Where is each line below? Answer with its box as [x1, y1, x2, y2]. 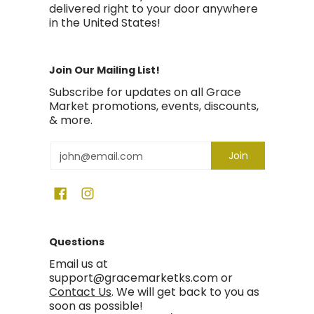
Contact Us [49, 284, 111, 301]
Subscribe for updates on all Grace [49, 84, 241, 101]
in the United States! [49, 15, 163, 32]
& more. [49, 112, 93, 129]
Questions [49, 235, 104, 250]
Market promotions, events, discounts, [49, 98, 259, 115]
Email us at [49, 256, 108, 273]
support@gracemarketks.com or [49, 270, 233, 287]
